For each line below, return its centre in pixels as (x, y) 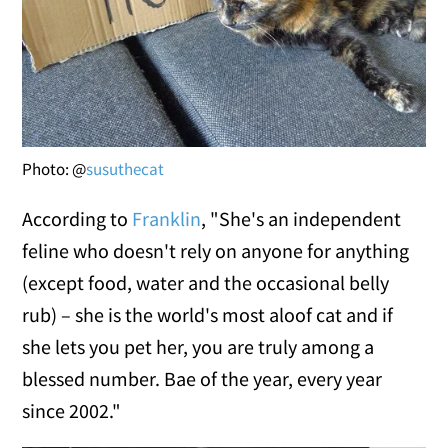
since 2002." (72, 411)
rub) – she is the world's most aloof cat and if (208, 315)
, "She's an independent (301, 219)
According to (77, 219)
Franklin (167, 219)
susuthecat (125, 169)
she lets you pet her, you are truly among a (198, 347)
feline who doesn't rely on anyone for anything (216, 251)
